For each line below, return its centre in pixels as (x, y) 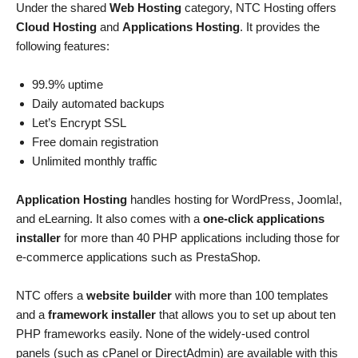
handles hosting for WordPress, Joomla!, (235, 199)
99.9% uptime (68, 84)
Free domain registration (95, 141)
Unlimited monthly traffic (95, 161)
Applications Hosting (181, 26)
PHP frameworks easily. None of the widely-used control (163, 333)
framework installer (102, 314)
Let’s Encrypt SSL (79, 122)
